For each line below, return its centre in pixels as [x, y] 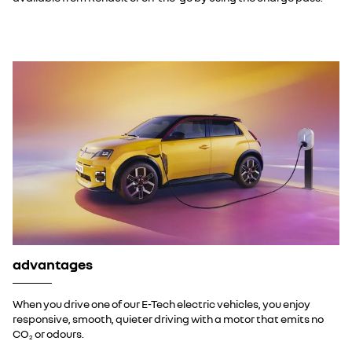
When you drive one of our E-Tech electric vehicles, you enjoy [161, 304]
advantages [53, 264]
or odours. [59, 334]
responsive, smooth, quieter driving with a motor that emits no [168, 319]
